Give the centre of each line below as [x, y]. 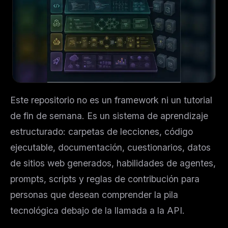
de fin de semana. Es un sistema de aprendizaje [109, 116]
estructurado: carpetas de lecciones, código [102, 131]
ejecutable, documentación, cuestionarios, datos [110, 147]
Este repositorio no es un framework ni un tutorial [111, 100]
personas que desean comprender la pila [94, 194]
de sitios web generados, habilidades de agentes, [113, 163]
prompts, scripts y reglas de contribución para [105, 179]
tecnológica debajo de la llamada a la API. [97, 210]
